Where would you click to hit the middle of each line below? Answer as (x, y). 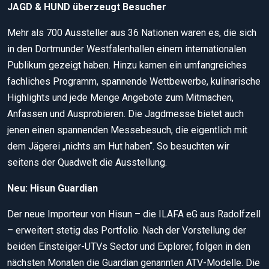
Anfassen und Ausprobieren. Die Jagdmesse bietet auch (125, 113)
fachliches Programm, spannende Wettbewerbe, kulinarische (134, 81)
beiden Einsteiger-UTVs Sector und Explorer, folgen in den (129, 246)
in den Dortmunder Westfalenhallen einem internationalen (127, 49)
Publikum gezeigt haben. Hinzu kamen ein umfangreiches (127, 65)
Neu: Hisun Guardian (53, 188)
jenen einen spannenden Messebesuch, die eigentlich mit (127, 130)
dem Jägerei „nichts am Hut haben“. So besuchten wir (118, 146)
